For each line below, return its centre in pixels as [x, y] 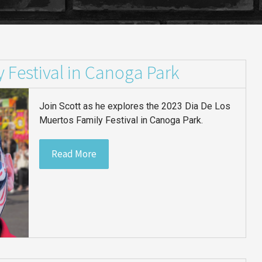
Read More [74, 154]
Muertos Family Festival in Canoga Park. [121, 120]
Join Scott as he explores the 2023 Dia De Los [135, 106]
